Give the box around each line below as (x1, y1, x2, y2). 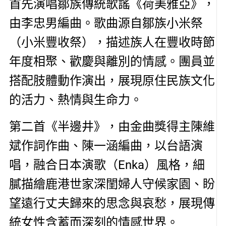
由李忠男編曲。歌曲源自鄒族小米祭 (9, 16, 203, 31)
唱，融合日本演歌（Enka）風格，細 (9, 157, 205, 172)
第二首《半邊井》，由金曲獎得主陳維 (9, 119, 215, 134)
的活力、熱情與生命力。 (9, 93, 142, 107)
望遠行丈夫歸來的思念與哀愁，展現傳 (9, 196, 215, 210)
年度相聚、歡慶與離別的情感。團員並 (9, 54, 215, 69)
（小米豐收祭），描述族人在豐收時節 (9, 35, 215, 50)
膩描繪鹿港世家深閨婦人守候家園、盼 (9, 177, 215, 191)
